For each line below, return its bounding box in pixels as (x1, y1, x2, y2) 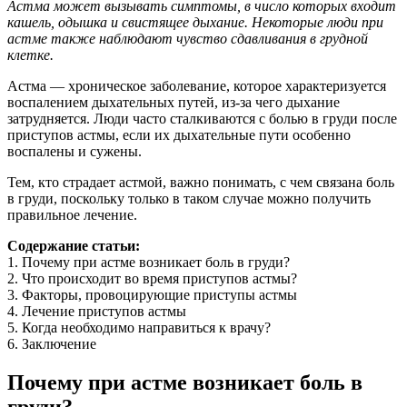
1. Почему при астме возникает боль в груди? (7, 253, 290, 270)
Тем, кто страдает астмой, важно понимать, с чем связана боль (7, 174, 394, 190)
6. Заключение (7, 335, 96, 352)
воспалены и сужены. (7, 143, 142, 159)
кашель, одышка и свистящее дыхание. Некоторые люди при (7, 14, 383, 30)
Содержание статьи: (7, 237, 140, 253)
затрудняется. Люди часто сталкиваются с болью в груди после (7, 110, 397, 126)
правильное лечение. (7, 206, 137, 223)
